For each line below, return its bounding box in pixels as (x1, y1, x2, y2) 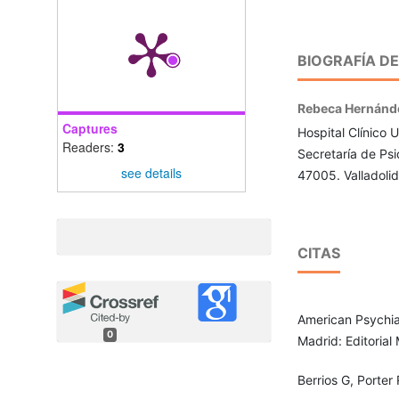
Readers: (61, 137, 118, 156)
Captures (61, 118, 118, 137)
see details (120, 163, 182, 182)
